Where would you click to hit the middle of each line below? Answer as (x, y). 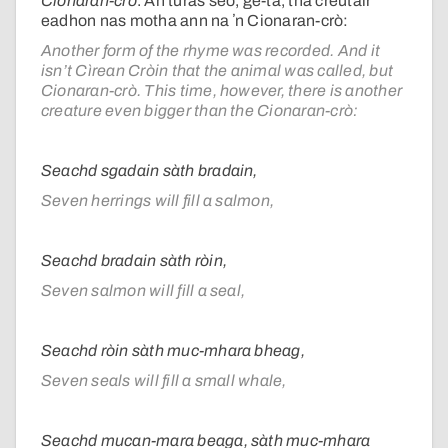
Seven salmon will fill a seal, (143, 291)
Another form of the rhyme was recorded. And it (211, 51)
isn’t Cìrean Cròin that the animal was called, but (217, 71)
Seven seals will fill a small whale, (164, 381)
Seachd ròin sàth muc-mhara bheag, (173, 351)
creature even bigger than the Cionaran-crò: (200, 111)
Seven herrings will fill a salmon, (158, 201)
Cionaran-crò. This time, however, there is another (221, 91)
